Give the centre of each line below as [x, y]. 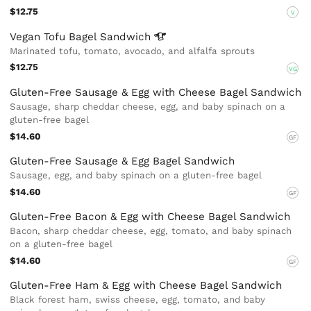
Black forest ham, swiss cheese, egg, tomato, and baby [138, 300]
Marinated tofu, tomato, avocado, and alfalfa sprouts [133, 51]
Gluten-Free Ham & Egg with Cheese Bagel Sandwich [146, 286]
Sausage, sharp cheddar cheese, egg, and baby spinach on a [148, 106]
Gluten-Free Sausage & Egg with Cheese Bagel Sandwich [156, 92]
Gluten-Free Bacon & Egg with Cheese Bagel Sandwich [150, 217]
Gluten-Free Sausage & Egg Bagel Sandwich [123, 161]
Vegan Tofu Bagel [55, 36]
